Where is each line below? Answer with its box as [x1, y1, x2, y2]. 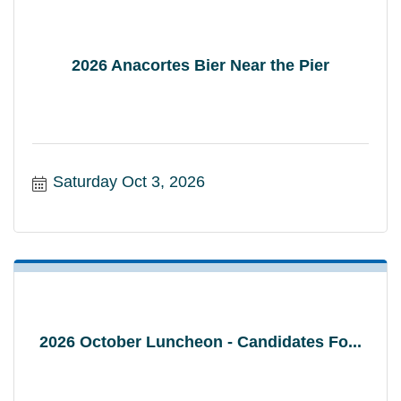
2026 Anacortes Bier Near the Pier [72, 55, 329, 74]
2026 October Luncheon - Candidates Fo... [39, 332, 362, 351]
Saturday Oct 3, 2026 [52, 172, 205, 191]
